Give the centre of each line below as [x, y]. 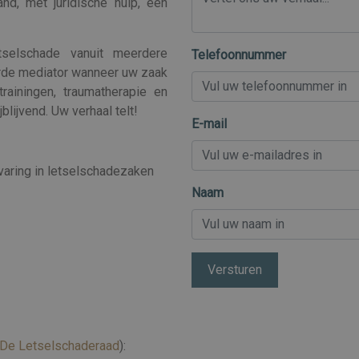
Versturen [235, 269]
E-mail [209, 123]
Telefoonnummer [239, 54]
